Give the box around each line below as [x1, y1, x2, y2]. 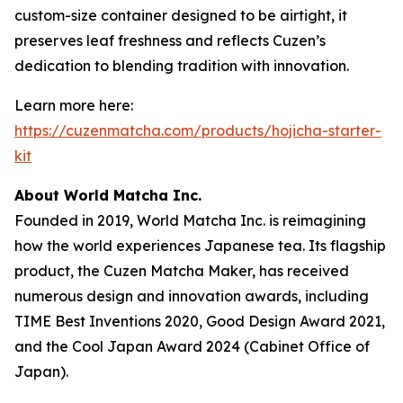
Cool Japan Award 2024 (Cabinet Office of [72, 337, 370, 355]
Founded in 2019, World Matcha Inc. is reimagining [14, 211, 366, 229]
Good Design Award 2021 [206, 312, 381, 330]
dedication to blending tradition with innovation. [14, 57, 349, 75]
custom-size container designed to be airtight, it [14, 6, 347, 24]
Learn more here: [14, 96, 133, 114]
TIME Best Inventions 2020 [14, 312, 199, 330]
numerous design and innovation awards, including [14, 287, 369, 305]
